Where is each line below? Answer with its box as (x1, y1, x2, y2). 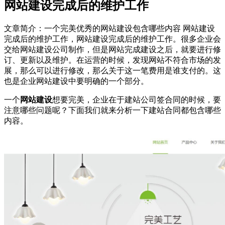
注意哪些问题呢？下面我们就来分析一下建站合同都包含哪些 (4, 105, 221, 115)
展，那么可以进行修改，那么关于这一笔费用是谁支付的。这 (4, 66, 221, 75)
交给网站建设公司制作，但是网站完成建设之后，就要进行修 (4, 45, 221, 54)
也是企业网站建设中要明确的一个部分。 (4, 76, 149, 85)
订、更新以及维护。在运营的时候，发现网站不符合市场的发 (4, 55, 221, 64)
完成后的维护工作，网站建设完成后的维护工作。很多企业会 (4, 34, 221, 43)
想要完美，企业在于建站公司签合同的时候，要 (52, 95, 221, 104)
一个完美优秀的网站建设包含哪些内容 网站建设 (44, 24, 215, 33)
